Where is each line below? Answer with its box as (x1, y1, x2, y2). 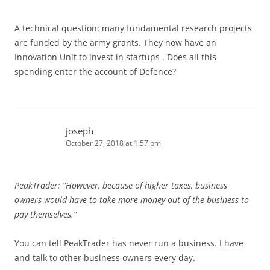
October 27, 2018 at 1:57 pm (66, 137, 161, 148)
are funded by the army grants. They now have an (14, 36, 216, 48)
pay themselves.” (14, 208, 77, 220)
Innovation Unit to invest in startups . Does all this (14, 51, 216, 63)
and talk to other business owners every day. (14, 251, 195, 263)
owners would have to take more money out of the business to (14, 193, 249, 206)
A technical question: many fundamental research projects (14, 22, 252, 34)
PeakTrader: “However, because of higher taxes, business (14, 179, 227, 191)
